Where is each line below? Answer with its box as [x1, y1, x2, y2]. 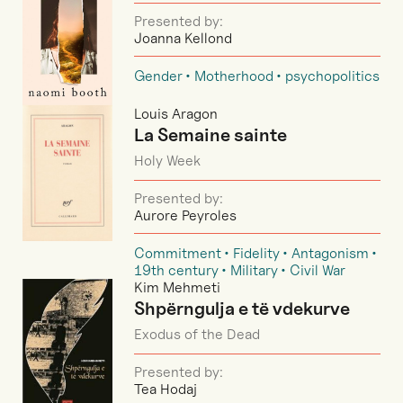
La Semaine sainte [134, 123, 287, 146]
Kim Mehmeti [134, 278, 220, 296]
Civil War [290, 261, 345, 279]
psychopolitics [285, 67, 380, 85]
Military [230, 261, 278, 279]
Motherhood [194, 67, 273, 85]
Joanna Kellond [134, 30, 232, 47]
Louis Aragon [134, 104, 218, 122]
